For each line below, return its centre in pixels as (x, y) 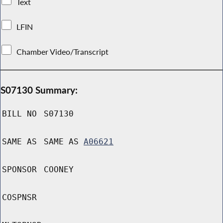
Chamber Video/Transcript (63, 52)
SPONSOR (19, 170)
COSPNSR (19, 198)
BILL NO (19, 114)
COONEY (59, 170)
